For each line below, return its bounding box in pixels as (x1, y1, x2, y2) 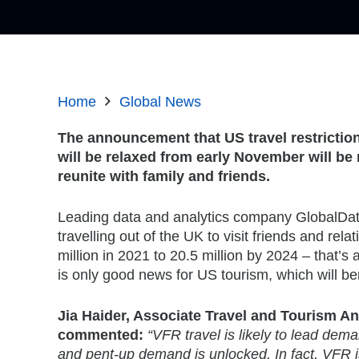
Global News (119, 93, 201, 110)
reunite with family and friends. (58, 167, 270, 184)
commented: (58, 326, 143, 343)
